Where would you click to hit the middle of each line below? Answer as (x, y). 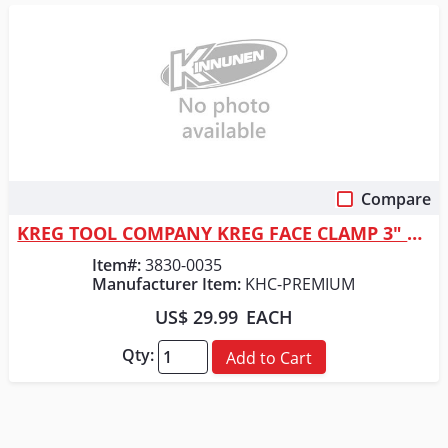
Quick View (224, 205)
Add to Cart (268, 358)
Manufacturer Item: (167, 284)
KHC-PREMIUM (300, 284)
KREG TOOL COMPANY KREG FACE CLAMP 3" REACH (415, 233)
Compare (395, 199)
